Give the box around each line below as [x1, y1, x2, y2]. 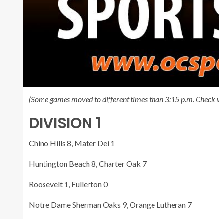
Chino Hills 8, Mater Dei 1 [29, 138, 115, 148]
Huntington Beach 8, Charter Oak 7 [29, 158, 147, 168]
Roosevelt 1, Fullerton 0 [29, 179, 108, 189]
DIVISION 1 [29, 112, 101, 133]
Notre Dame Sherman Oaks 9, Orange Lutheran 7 [29, 199, 192, 209]
